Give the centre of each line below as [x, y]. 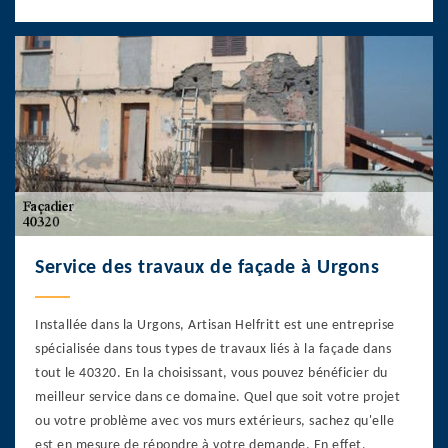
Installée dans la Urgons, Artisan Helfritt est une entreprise [215, 325]
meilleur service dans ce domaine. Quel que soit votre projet [217, 397]
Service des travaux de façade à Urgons [207, 267]
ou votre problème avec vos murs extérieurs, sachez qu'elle [214, 421]
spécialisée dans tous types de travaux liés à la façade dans [213, 349]
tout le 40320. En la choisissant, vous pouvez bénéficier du [211, 373]
